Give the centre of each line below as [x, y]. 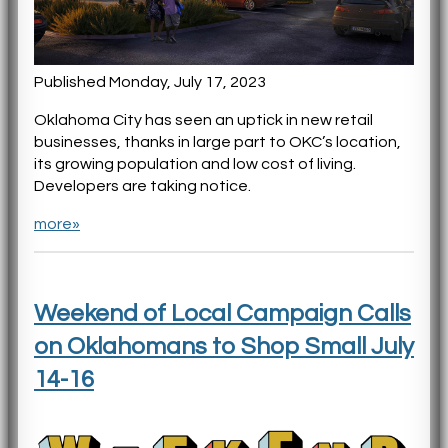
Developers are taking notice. [142, 186]
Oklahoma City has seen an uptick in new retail [203, 120]
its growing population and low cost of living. [195, 164]
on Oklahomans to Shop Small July [224, 347]
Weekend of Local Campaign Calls [222, 314]
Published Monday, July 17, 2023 [150, 82]
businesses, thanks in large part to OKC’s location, [217, 142]
